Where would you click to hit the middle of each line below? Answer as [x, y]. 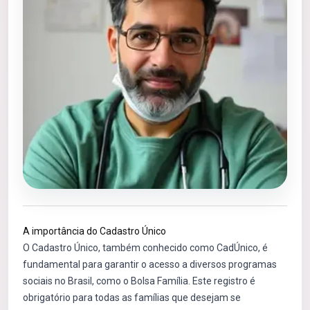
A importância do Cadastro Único [94, 231]
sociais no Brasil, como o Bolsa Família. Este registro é [139, 281]
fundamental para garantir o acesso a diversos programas [150, 264]
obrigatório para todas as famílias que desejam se [132, 298]
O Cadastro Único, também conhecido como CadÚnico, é [145, 248]
